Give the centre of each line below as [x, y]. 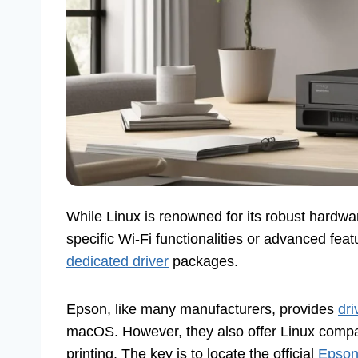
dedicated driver [117, 261]
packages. [203, 261]
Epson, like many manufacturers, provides [202, 309]
